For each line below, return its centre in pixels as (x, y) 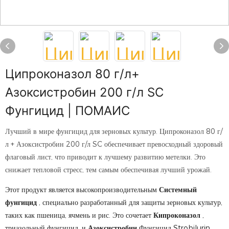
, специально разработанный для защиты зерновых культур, (131, 202)
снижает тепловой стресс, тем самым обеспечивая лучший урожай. (108, 170)
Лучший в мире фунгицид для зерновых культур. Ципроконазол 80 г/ (114, 131)
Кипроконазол (178, 215)
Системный (178, 190)
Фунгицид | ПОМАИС (67, 111)
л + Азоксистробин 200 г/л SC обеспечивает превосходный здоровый (114, 144)
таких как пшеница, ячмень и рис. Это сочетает (79, 215)
